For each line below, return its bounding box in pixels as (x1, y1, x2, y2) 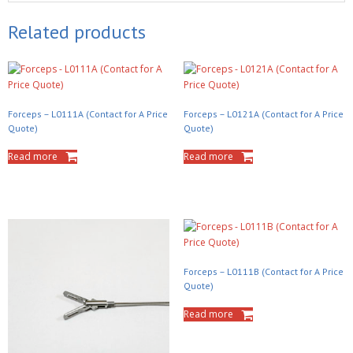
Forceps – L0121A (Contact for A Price (183, 107, 344, 120)
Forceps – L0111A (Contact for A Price (8, 107, 168, 120)
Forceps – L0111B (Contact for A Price (183, 266, 344, 278)
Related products (8, 19, 146, 44)
